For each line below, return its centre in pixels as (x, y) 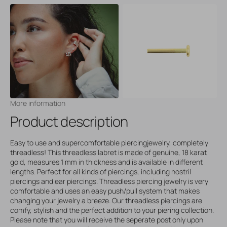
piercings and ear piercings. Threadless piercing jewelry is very (109, 181)
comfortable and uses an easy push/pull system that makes (105, 191)
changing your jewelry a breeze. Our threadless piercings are (106, 200)
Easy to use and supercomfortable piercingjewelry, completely (109, 142)
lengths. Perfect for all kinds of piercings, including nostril (101, 171)
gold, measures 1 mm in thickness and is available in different (106, 162)
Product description (69, 121)
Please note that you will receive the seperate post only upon (107, 219)
